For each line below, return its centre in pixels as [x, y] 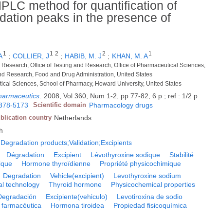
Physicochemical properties [153, 185]
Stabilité [182, 155]
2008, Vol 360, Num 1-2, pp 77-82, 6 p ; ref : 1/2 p [121, 96]
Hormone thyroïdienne [56, 164]
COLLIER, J [31, 56]
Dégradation [26, 155]
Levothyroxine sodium [147, 176]
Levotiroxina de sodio [150, 197]
